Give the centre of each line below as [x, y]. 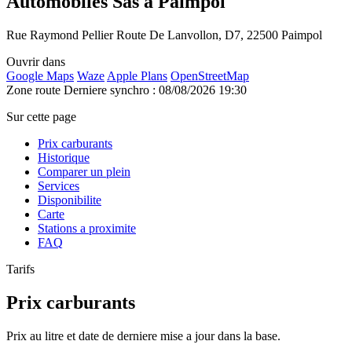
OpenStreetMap [210, 75]
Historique [64, 157]
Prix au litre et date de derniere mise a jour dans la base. [143, 335]
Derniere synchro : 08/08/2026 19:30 [155, 90]
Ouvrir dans [36, 61]
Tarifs [20, 269]
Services [59, 185]
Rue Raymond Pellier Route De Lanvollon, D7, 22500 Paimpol [164, 35]
